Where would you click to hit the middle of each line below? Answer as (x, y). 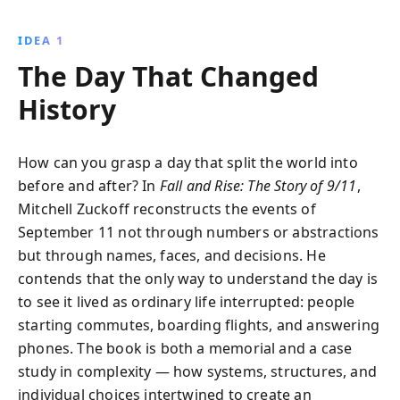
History (67, 109)
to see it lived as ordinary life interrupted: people (187, 302)
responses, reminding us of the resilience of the (200, 25)
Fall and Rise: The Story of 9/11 (258, 186)
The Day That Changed (168, 76)
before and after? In (89, 186)
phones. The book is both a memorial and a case (185, 348)
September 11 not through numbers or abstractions (199, 232)
